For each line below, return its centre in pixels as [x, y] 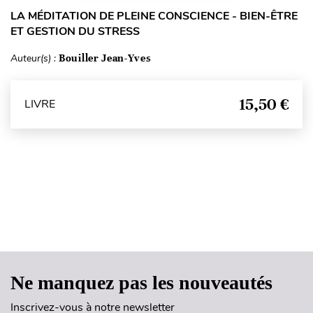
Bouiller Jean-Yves [105, 58]
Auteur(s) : [35, 58]
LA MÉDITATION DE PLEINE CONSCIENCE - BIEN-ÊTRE [154, 16]
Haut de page [157, 223]
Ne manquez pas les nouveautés [141, 282]
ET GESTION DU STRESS [75, 31]
